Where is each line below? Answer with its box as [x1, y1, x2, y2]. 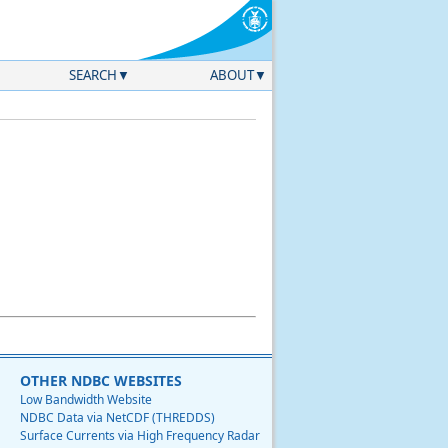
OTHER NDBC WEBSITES [20, 371, 182, 391]
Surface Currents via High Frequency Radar [20, 427, 260, 445]
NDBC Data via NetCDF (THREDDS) [20, 409, 215, 427]
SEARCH [69, 66, 118, 84]
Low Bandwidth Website [20, 391, 152, 409]
